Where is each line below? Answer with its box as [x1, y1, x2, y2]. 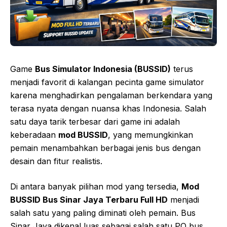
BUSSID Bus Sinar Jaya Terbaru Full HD [10, 195, 168, 205]
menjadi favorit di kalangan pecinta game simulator [10, 77, 204, 88]
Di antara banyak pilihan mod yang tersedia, [10, 181, 181, 192]
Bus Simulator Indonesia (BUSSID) [35, 64, 171, 74]
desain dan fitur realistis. [10, 156, 102, 167]
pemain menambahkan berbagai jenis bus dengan [10, 143, 201, 154]
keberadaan [10, 130, 58, 140]
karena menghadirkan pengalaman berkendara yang [10, 90, 212, 101]
